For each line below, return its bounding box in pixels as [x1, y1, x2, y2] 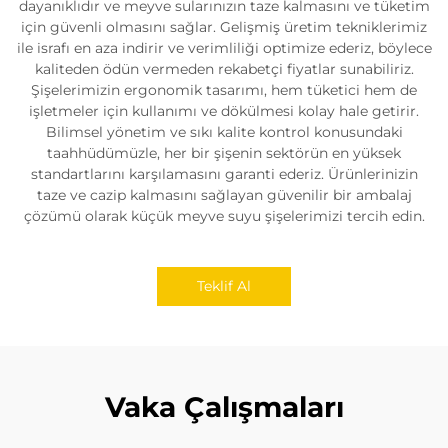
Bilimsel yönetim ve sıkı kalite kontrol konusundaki [45, 123, 403, 142]
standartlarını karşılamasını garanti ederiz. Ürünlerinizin [30, 165, 418, 184]
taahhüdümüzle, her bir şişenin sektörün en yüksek [47, 144, 401, 163]
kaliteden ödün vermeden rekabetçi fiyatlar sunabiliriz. [34, 60, 414, 79]
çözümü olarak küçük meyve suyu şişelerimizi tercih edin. [23, 207, 425, 226]
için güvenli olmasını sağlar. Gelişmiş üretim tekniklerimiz [21, 18, 427, 37]
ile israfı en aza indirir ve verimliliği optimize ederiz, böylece [16, 39, 432, 58]
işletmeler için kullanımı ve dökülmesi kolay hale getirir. [29, 102, 419, 121]
